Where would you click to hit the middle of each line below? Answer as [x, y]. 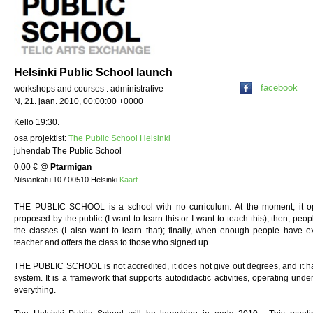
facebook [279, 88]
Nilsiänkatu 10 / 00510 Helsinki [67, 180]
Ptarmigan [71, 167]
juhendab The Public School [68, 151]
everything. [35, 290]
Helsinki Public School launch [93, 73]
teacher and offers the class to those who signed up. [112, 243]
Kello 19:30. [37, 123]
